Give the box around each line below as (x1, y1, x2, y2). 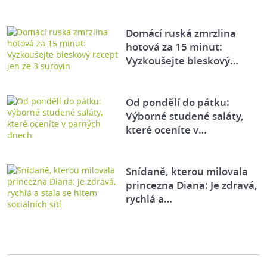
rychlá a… (126, 192, 173, 206)
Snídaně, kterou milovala (126, 164, 249, 179)
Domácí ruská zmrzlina (126, 26, 237, 41)
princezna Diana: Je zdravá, (126, 178, 258, 193)
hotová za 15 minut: (126, 40, 223, 54)
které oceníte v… (126, 123, 207, 137)
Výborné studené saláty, (126, 109, 244, 123)
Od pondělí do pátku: (126, 95, 230, 110)
